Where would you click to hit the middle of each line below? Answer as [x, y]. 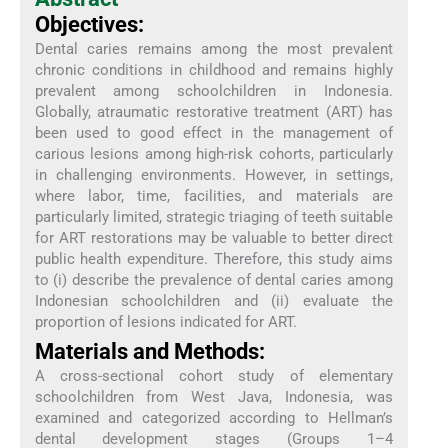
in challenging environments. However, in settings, [214, 174]
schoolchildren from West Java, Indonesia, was [214, 397]
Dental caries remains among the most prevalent [214, 48]
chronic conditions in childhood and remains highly [214, 69]
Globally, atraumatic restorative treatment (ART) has [214, 111]
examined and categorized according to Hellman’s [214, 418]
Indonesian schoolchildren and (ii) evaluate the [214, 300]
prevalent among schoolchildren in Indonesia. [214, 90]
